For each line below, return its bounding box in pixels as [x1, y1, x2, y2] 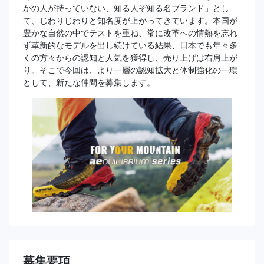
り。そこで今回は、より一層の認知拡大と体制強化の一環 [23, 65, 237, 75]
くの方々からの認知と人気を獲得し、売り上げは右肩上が [23, 52, 237, 62]
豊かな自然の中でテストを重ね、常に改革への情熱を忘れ [23, 28, 237, 38]
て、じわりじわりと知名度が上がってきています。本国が [23, 15, 237, 25]
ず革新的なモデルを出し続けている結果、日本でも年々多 [23, 40, 237, 50]
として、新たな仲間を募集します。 [23, 77, 155, 87]
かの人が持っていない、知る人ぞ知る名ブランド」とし [23, 3, 229, 13]
